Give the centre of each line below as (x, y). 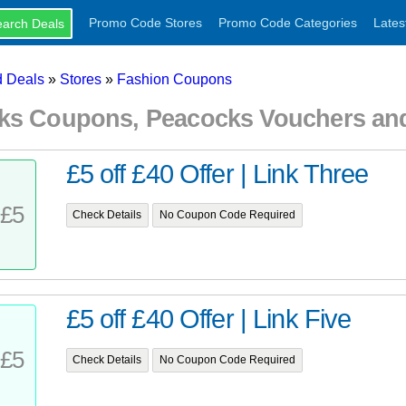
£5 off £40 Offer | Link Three (217, 174)
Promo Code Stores (145, 23)
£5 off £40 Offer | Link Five (208, 319)
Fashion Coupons (174, 79)
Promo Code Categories (287, 23)
